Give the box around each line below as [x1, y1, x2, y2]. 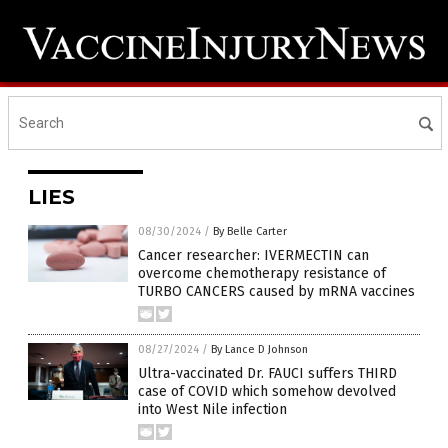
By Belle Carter [213, 225, 287, 239]
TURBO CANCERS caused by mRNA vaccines [138, 283, 415, 301]
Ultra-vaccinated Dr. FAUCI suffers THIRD [138, 365, 397, 383]
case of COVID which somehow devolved [138, 383, 396, 401]
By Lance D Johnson [211, 343, 308, 357]
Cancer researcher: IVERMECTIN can [138, 247, 369, 265]
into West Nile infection [138, 401, 287, 419]
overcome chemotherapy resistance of [138, 265, 386, 283]
